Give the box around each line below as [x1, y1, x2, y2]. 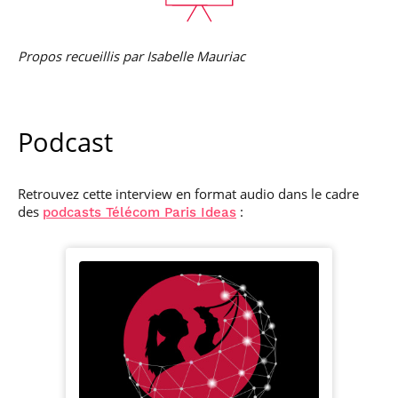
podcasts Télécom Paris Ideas [43, 204, 236, 220]
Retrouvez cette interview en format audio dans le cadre [18, 185, 359, 203]
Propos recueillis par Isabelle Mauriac [18, 47, 245, 65]
